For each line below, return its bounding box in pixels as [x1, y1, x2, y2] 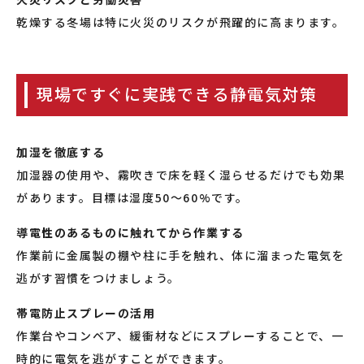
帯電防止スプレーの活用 [16, 305, 156, 321]
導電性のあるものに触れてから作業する [16, 224, 245, 240]
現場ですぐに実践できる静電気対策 [37, 82, 318, 106]
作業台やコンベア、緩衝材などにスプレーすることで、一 [16, 327, 344, 344]
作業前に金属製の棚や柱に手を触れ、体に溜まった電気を [16, 247, 345, 263]
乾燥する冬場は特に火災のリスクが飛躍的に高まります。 [16, 14, 345, 30]
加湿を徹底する [16, 144, 106, 160]
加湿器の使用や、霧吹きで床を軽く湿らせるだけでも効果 [16, 167, 346, 183]
